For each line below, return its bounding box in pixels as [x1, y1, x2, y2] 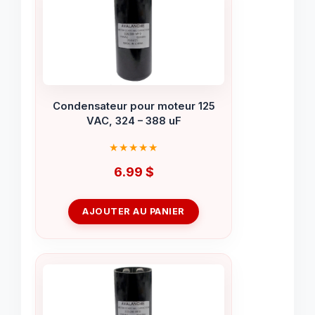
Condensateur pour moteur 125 [52, 99, 215, 112]
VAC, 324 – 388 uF [86, 114, 181, 127]
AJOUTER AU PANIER [82, 206, 185, 217]
